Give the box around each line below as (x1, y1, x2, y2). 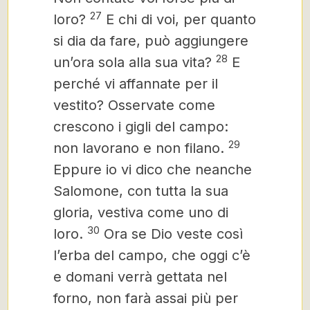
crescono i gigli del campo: (53, 118, 228, 135)
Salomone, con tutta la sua (53, 183, 228, 199)
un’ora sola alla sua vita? (53, 54, 212, 71)
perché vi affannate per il (53, 75, 218, 92)
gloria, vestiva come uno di (53, 204, 228, 221)
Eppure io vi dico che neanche (53, 161, 252, 178)
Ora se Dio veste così (100, 226, 243, 242)
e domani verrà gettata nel (53, 268, 227, 285)
